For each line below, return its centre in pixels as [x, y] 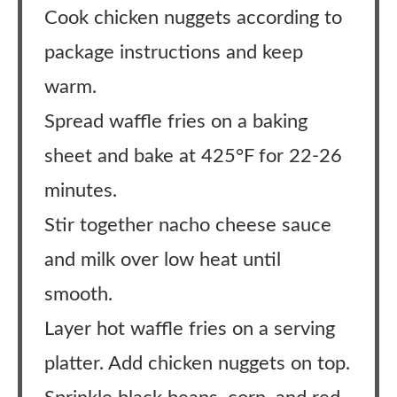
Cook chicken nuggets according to [193, 18]
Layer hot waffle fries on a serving [190, 329]
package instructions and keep [174, 52]
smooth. [78, 294]
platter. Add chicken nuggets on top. [197, 363]
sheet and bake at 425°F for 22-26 [193, 156]
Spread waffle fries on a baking [176, 121]
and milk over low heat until [163, 260]
